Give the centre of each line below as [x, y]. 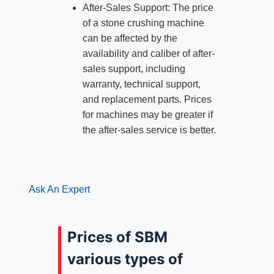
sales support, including [134, 69]
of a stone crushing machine [143, 23]
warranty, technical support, [141, 84]
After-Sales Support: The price [148, 8]
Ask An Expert [59, 190]
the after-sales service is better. [149, 130]
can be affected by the [130, 39]
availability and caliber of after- [148, 54]
